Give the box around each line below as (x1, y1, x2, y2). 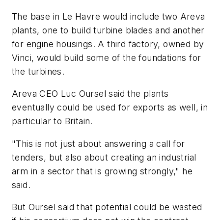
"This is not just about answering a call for (12, 138, 185, 149)
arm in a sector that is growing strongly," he (12, 165, 192, 176)
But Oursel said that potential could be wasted (12, 202, 202, 213)
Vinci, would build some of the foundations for (12, 52, 201, 63)
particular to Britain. (12, 116, 93, 127)
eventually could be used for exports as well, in (12, 102, 208, 113)
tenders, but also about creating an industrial (12, 152, 196, 163)
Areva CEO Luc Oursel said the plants (12, 88, 169, 99)
